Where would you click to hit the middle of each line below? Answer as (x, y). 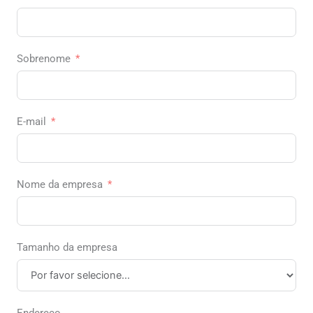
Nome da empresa (60, 185)
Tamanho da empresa (67, 248)
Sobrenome (44, 59)
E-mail (31, 122)
